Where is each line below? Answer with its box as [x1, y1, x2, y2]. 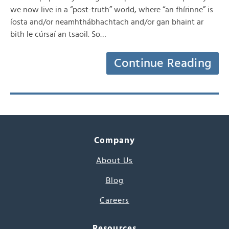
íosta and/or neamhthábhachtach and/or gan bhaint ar [10, 18, 203, 26]
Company [94, 136, 135, 145]
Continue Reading [113, 57, 212, 70]
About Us [96, 156, 133, 165]
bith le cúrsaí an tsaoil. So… [10, 30, 106, 38]
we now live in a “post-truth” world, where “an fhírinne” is [10, 6, 213, 14]
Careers [100, 196, 129, 204]
